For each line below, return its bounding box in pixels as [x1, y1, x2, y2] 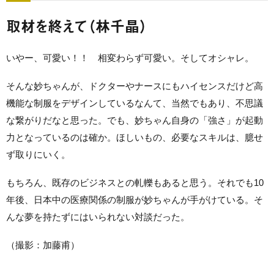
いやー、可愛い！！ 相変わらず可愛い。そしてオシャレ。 [6, 53, 254, 64]
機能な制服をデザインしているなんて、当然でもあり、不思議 [6, 98, 263, 109]
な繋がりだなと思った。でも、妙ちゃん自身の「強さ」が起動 [6, 115, 263, 126]
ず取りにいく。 [6, 149, 70, 160]
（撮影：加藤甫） [6, 240, 80, 251]
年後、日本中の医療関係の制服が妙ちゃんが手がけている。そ [6, 194, 263, 206]
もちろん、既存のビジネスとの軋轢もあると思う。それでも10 [6, 177, 264, 188]
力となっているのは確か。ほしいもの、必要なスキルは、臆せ [6, 132, 263, 143]
